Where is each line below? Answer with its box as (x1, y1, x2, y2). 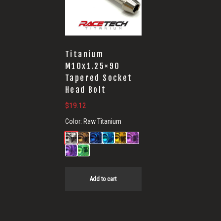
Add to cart (90, 175, 117, 183)
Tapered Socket (65, 73, 133, 83)
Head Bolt (65, 84, 107, 95)
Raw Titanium (83, 117, 121, 125)
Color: (65, 117, 83, 125)
